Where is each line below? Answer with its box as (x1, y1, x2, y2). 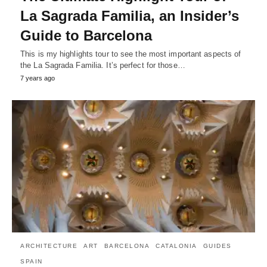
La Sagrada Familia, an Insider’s (20, 8, 239, 24)
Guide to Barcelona (20, 27, 152, 44)
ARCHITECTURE (20, 243, 77, 250)
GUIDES (203, 243, 232, 250)
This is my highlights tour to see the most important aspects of (20, 49, 241, 59)
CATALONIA (156, 243, 197, 250)
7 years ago (20, 74, 55, 82)
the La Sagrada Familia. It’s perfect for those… (20, 61, 185, 70)
